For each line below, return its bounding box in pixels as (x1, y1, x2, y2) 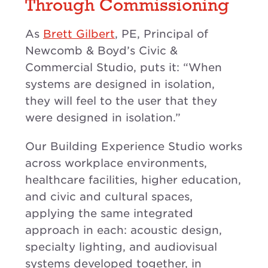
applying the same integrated (25, 206, 193, 220)
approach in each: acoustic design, (25, 223, 222, 236)
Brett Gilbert (43, 27, 115, 40)
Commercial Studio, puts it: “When (25, 60, 222, 74)
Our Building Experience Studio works (25, 139, 242, 153)
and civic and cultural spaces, (25, 190, 193, 203)
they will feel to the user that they (25, 94, 217, 107)
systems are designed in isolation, (25, 77, 215, 90)
